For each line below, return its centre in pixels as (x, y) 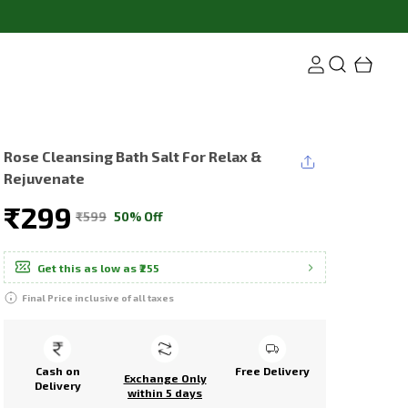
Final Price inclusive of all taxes (98, 298)
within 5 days (165, 393)
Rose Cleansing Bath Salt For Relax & (133, 156)
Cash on (57, 371)
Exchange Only (165, 378)
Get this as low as (87, 268)
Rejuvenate (44, 178)
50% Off (138, 216)
